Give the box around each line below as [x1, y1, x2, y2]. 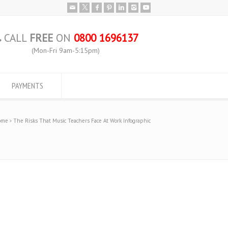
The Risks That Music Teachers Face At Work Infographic [13, 117, 151, 124]
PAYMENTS [12, 80, 43, 91]
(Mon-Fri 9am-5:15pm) [32, 45, 100, 55]
